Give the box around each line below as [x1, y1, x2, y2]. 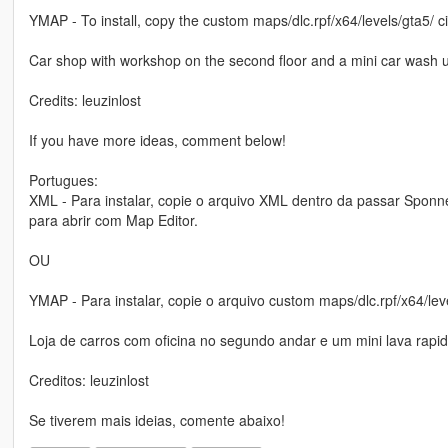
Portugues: [28, 170, 98, 191]
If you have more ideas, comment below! [28, 130, 286, 151]
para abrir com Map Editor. [28, 210, 198, 231]
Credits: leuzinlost [28, 90, 141, 111]
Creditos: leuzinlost [28, 370, 149, 391]
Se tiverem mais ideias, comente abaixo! [28, 410, 285, 431]
